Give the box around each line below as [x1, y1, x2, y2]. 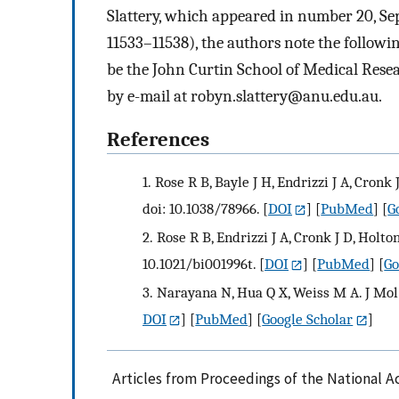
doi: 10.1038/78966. [142, 199, 259, 218]
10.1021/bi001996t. [142, 255, 256, 273]
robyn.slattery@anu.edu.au [191, 85, 379, 106]
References [107, 127, 209, 151]
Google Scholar [262, 310, 354, 329]
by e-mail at [107, 85, 191, 106]
